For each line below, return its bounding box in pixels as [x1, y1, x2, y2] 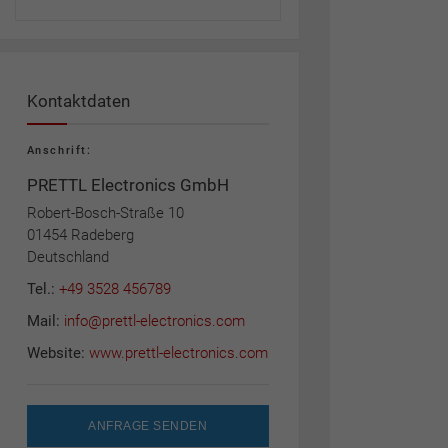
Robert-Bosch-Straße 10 [26, 204, 184, 222]
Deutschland [26, 248, 109, 266]
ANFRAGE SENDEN [88, 419, 207, 433]
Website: [26, 344, 89, 362]
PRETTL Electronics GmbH [26, 175, 229, 195]
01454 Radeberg [26, 226, 134, 244]
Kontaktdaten [26, 91, 130, 111]
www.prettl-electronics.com [88, 344, 268, 362]
